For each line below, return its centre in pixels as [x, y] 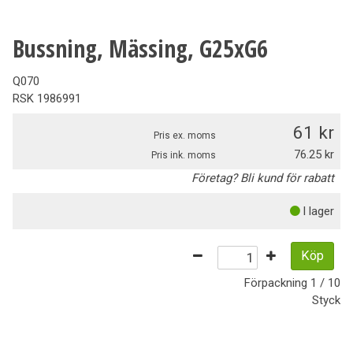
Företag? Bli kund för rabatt [263, 178]
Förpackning [277, 282]
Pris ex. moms [185, 136]
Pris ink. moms [184, 156]
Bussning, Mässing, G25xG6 [140, 49]
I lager [318, 212]
